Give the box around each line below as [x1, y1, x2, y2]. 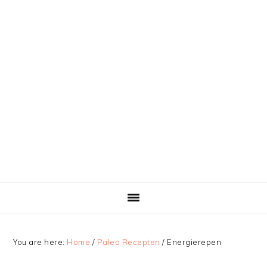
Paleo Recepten [97, 237, 160, 247]
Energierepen [164, 237, 222, 247]
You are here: [13, 237, 67, 247]
